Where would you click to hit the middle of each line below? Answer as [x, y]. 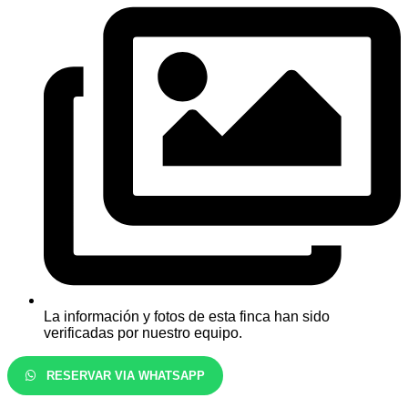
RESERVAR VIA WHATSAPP [124, 375]
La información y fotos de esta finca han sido [187, 316]
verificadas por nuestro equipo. [143, 332]
